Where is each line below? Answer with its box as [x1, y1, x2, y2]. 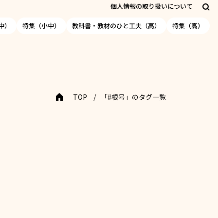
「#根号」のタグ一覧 [100, 92, 166, 102]
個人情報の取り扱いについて [110, 1, 193, 11]
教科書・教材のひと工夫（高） [72, 21, 161, 30]
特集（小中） [22, 21, 60, 30]
